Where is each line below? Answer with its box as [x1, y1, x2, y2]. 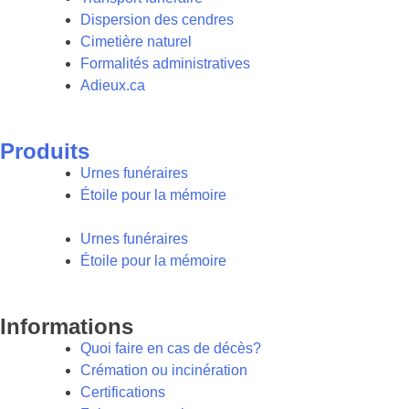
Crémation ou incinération [80, 362, 247, 379]
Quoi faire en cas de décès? [80, 341, 261, 357]
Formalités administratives [80, 56, 250, 72]
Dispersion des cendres [80, 12, 234, 28]
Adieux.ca [80, 78, 145, 94]
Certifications [80, 384, 165, 401]
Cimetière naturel [80, 34, 192, 50]
